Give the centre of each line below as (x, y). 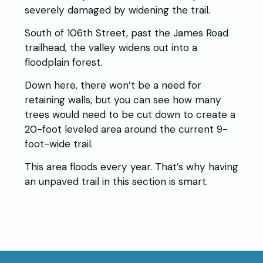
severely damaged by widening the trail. (117, 10)
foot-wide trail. (59, 144)
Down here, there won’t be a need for (113, 85)
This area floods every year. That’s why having (131, 167)
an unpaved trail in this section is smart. (116, 182)
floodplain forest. (63, 63)
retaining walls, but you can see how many (123, 100)
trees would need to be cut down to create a (130, 115)
